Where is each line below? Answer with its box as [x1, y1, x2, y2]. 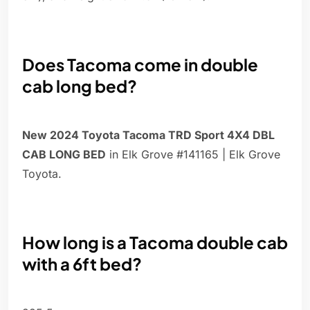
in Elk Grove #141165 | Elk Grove [106, 147, 280, 162]
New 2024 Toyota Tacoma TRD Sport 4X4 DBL [22, 128, 275, 143]
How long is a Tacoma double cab [22, 232, 288, 253]
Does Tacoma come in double [22, 54, 258, 75]
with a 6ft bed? [22, 253, 142, 275]
